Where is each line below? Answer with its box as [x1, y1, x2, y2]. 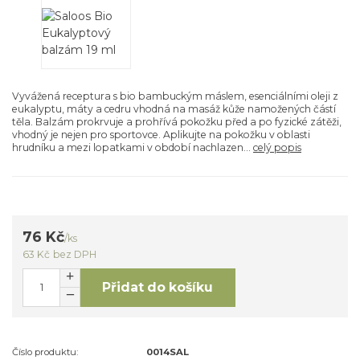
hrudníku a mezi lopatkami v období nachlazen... [12, 141, 253, 154]
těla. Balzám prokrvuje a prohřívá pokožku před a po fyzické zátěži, [12, 116, 342, 129]
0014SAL [146, 346, 190, 358]
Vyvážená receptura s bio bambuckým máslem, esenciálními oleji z [12, 90, 338, 103]
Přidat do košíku [102, 280, 214, 296]
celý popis [253, 141, 301, 154]
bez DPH [53, 247, 97, 260]
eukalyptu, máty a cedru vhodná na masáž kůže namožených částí [12, 103, 336, 116]
